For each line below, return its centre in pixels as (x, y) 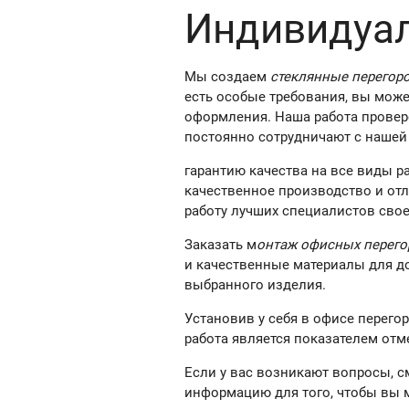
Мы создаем (227, 77)
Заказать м (220, 245)
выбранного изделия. (255, 285)
